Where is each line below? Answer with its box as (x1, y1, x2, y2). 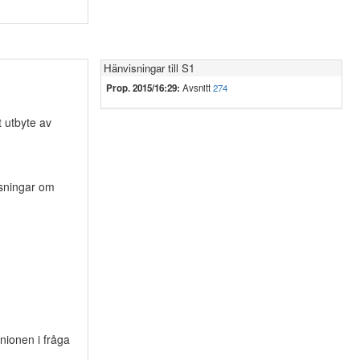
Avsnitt (179, 81, 213, 94)
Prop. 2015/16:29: (105, 81, 180, 95)
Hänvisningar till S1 (103, 60, 194, 76)
